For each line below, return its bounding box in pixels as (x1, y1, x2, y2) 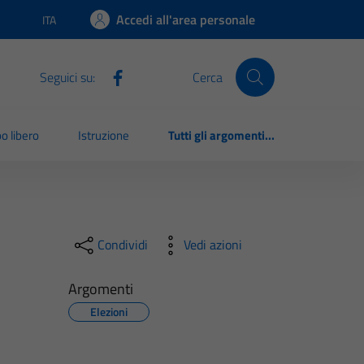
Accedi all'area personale (116, 10, 255, 29)
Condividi (97, 235, 148, 255)
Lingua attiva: (41, 18, 106, 36)
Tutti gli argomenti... (168, 126, 275, 145)
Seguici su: (39, 67, 95, 87)
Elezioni (89, 302, 128, 320)
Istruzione (78, 126, 130, 145)
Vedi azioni (183, 235, 242, 255)
